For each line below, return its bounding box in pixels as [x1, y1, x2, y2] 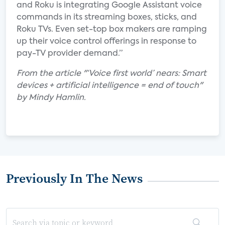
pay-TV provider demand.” [17, 50, 123, 58]
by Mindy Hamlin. [17, 94, 86, 102]
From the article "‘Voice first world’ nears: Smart [17, 70, 206, 78]
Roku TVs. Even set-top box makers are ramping [17, 26, 207, 34]
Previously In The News [6, 169, 143, 187]
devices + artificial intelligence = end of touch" [17, 82, 202, 90]
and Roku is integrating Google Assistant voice [17, 2, 202, 10]
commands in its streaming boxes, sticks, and [17, 14, 197, 22]
